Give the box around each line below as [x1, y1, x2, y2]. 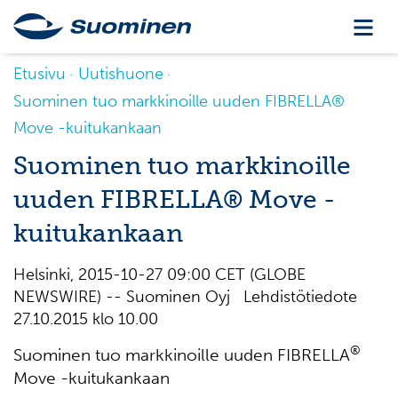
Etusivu [13, 64, 66, 84]
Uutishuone [78, 64, 163, 84]
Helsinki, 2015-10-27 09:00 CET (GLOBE [13, 265, 306, 284]
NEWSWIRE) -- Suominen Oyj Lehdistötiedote [13, 287, 366, 306]
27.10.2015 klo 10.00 [13, 309, 158, 329]
